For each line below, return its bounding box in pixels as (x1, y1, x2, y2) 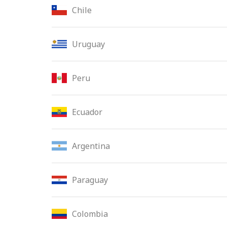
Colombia (72, 208, 108, 219)
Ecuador (72, 106, 102, 118)
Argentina (72, 140, 110, 152)
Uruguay (72, 39, 105, 50)
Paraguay (72, 174, 108, 185)
